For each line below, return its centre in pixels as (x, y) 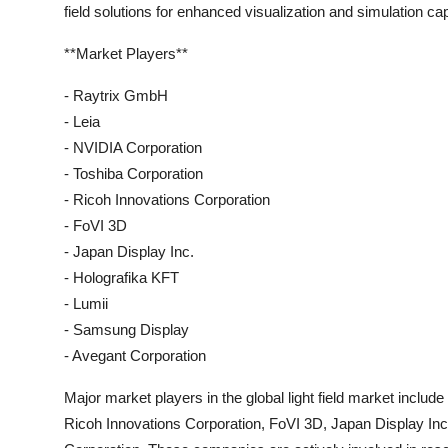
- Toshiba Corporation (133, 173)
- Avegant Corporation (135, 355)
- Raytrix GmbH (116, 95)
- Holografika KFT (121, 277)
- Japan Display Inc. (129, 251)
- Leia (82, 121)
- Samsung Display (126, 329)
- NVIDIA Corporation (133, 147)
